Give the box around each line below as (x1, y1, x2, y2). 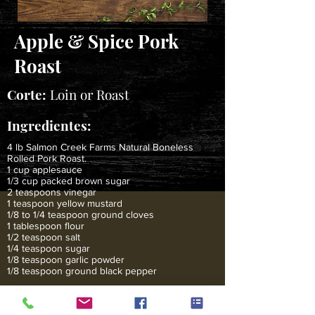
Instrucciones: (14, 283, 92, 299)
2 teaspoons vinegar (7, 186, 96, 198)
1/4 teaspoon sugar (7, 243, 90, 254)
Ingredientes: (7, 116, 91, 134)
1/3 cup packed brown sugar (7, 175, 130, 186)
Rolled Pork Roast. (7, 153, 86, 164)
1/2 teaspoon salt (7, 231, 80, 243)
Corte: (7, 85, 46, 103)
